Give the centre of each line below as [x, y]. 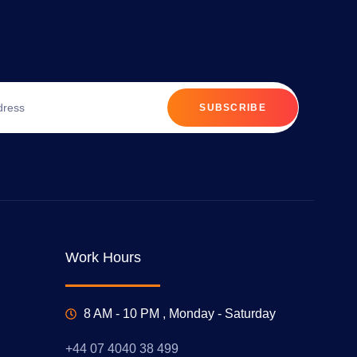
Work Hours [104, 258]
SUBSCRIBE [233, 108]
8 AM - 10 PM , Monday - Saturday [179, 313]
